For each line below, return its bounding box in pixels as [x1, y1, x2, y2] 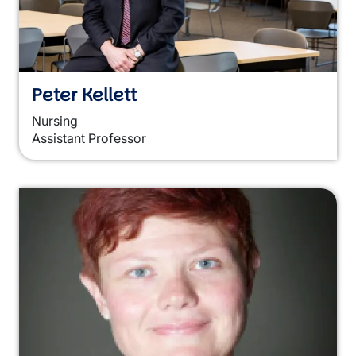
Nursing [32, 113, 78, 129]
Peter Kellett [32, 83, 137, 107]
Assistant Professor [32, 130, 146, 146]
